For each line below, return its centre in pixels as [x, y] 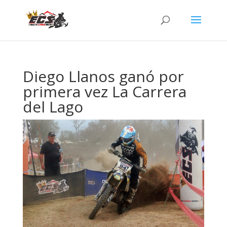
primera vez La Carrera [104, 91]
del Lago [53, 107]
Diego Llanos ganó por [103, 76]
